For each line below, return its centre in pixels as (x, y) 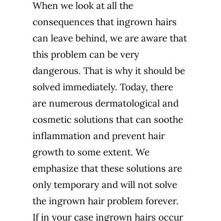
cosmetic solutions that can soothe (108, 120)
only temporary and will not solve (105, 185)
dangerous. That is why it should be (109, 71)
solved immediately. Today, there (103, 87)
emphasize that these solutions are (107, 168)
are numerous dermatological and (105, 103)
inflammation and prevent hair (98, 136)
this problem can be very (86, 55)
